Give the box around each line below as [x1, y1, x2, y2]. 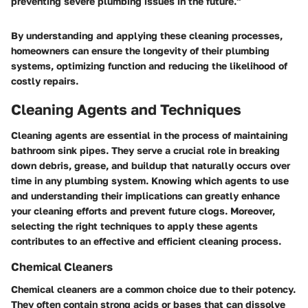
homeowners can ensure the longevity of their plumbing [11, 44, 269, 56]
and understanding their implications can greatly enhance [11, 190, 280, 202]
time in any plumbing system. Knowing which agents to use [11, 175, 289, 187]
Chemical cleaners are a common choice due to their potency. [11, 283, 296, 295]
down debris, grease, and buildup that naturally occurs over [11, 159, 290, 172]
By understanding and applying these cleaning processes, [11, 29, 283, 41]
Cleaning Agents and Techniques [11, 100, 241, 118]
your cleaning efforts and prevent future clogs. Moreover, [11, 205, 275, 217]
